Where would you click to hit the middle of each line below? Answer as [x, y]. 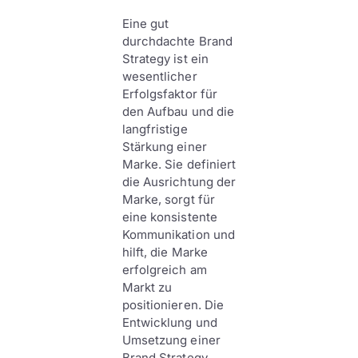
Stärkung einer [164, 147]
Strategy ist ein [165, 59]
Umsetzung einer [171, 340]
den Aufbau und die [178, 111]
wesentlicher [159, 76]
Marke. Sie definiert [179, 164]
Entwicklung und [169, 322]
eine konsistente [169, 217]
